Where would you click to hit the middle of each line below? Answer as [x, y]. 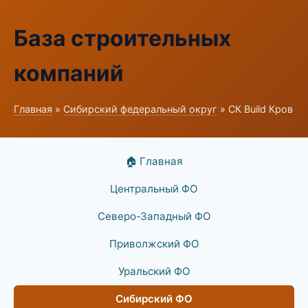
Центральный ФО [154, 189]
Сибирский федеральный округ [140, 109]
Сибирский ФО [154, 299]
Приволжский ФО [154, 244]
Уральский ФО [154, 271]
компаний [69, 73]
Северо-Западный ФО [154, 216]
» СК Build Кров [255, 109]
